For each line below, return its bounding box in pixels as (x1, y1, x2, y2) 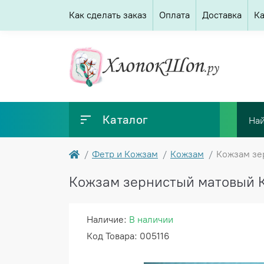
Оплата (159, 9, 190, 21)
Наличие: (87, 214, 129, 226)
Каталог (103, 113, 148, 127)
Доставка (202, 9, 242, 21)
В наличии (129, 214, 173, 226)
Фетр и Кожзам (92, 148, 158, 160)
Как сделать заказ (69, 9, 147, 21)
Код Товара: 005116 (87, 230, 170, 242)
